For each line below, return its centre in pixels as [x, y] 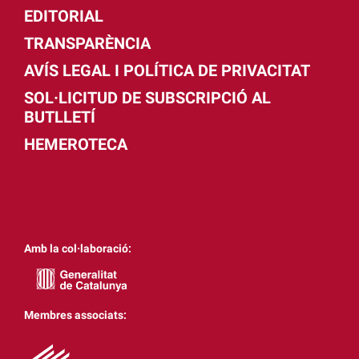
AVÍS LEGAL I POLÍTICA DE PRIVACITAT [167, 70]
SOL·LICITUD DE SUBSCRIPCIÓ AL [147, 97]
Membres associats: [75, 315]
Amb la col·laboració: [78, 248]
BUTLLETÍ [60, 117]
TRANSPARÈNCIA [87, 43]
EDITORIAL [64, 16]
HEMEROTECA [76, 144]
